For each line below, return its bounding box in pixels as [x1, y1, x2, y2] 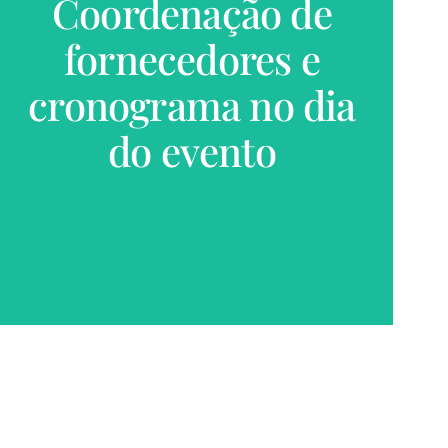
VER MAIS [149, 67, 235, 84]
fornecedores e [64, 32, 320, 86]
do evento [108, 124, 276, 178]
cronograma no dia [28, 78, 356, 132]
